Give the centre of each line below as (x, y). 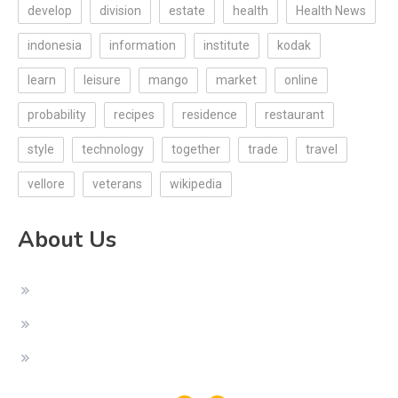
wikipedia (196, 184)
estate (187, 11)
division (120, 11)
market (236, 80)
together (196, 150)
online (301, 80)
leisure (102, 80)
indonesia (55, 46)
